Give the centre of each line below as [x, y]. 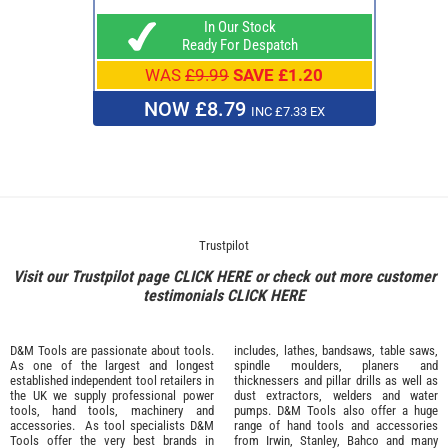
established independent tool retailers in [112, 380]
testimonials [185, 295]
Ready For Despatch [234, 45]
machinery [157, 410]
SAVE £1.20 [278, 75]
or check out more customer [343, 276]
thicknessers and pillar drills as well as [336, 380]
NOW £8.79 [197, 109]
